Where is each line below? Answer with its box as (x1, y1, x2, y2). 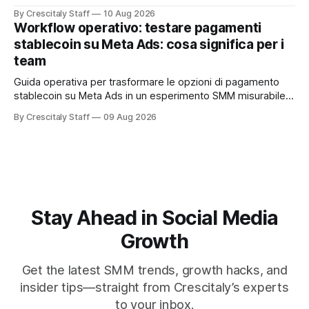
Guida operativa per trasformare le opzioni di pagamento (14, 76, 279, 89)
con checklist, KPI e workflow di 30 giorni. (14, 103, 208, 117)
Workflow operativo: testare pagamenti (14, 20, 262, 37)
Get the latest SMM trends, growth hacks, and (21, 263, 288, 278)
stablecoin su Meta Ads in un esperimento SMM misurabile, (14, 90, 288, 103)
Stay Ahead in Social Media (30, 206, 279, 230)
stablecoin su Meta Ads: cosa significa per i (14, 37, 284, 53)
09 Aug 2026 (103, 112, 157, 123)
